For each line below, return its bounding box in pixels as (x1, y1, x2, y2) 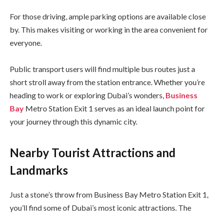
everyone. (10, 38, 42, 48)
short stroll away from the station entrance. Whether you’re (10, 77, 205, 87)
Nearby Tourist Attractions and (10, 145, 176, 160)
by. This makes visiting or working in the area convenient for (10, 25, 208, 35)
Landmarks (10, 163, 68, 177)
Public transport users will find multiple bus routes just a (10, 64, 195, 74)
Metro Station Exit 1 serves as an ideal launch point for (24, 104, 205, 113)
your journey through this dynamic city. (10, 117, 137, 127)
